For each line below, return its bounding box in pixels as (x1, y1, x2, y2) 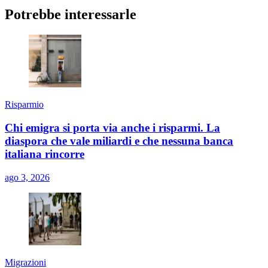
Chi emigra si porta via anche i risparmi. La (5, 121, 220, 134)
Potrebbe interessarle (5, 7, 136, 23)
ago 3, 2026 (5, 172, 50, 182)
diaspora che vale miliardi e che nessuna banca (5, 134, 233, 147)
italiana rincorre (5, 147, 84, 160)
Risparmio (5, 99, 44, 110)
